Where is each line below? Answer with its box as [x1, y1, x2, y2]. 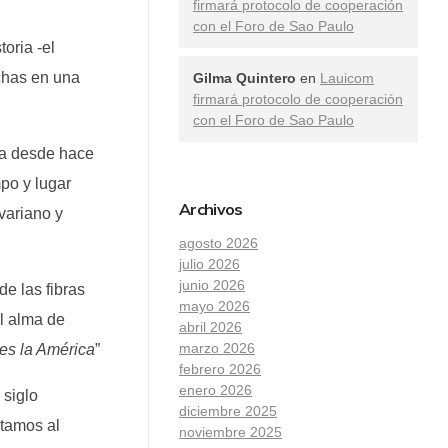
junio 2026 [179, 276, 245, 293]
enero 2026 [179, 381, 252, 398]
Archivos [179, 198, 243, 219]
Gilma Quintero [193, 69, 296, 86]
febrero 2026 [179, 360, 261, 377]
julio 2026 [179, 255, 240, 272]
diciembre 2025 [179, 402, 277, 419]
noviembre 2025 [179, 423, 282, 440]
